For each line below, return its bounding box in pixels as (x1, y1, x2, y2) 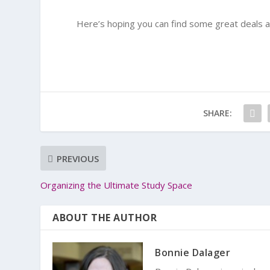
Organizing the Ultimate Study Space (40, 179, 193, 191)
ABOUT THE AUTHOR (52, 211, 157, 224)
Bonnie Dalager (155, 246, 231, 259)
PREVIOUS (57, 152, 99, 165)
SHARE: (202, 107, 232, 119)
